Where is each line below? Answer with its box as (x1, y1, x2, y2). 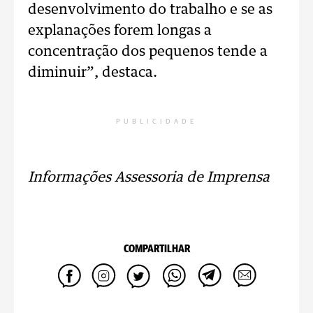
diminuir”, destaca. (28, 66, 157, 80)
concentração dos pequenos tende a (28, 45, 268, 59)
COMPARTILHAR (123, 244, 190, 254)
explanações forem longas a (28, 24, 212, 38)
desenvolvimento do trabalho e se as (28, 3, 272, 17)
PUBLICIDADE (116, 118, 197, 125)
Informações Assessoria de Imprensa (28, 170, 270, 184)
